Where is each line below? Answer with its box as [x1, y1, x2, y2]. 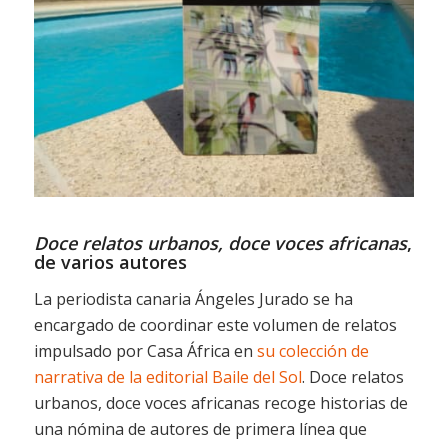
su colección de [256, 340, 369, 363]
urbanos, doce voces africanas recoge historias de [33, 392, 408, 415]
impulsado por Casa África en [33, 340, 257, 363]
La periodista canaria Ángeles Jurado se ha [33, 288, 353, 311]
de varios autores [33, 250, 187, 275]
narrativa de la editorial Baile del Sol [33, 366, 302, 389]
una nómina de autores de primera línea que [33, 418, 367, 441]
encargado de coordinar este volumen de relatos [33, 314, 397, 337]
